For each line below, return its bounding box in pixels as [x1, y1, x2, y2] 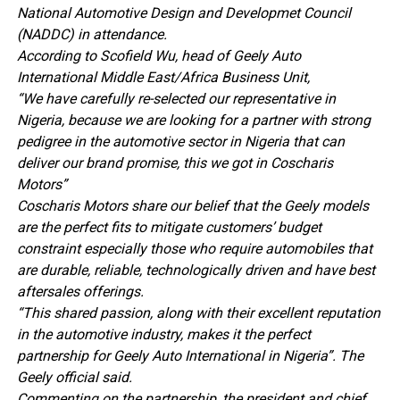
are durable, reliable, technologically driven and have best [16, 261, 375, 279]
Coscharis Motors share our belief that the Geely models [16, 196, 369, 214]
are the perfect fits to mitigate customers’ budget [16, 218, 321, 236]
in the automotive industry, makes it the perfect [16, 325, 311, 343]
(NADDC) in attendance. [16, 25, 167, 43]
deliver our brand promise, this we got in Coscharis [16, 154, 333, 171]
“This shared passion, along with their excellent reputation [16, 304, 380, 321]
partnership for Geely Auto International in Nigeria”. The [16, 346, 363, 364]
